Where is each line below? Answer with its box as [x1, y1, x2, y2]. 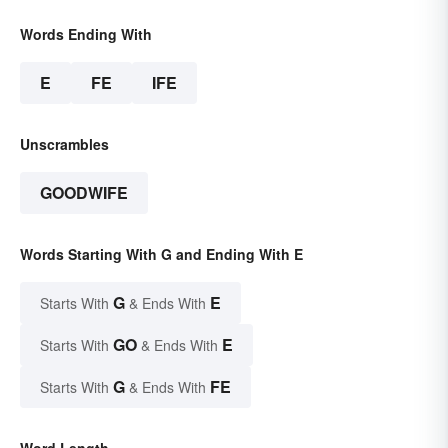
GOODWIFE [40, 180, 128, 204]
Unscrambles [20, 133, 109, 154]
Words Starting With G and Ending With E [20, 243, 303, 264]
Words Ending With [20, 23, 152, 44]
